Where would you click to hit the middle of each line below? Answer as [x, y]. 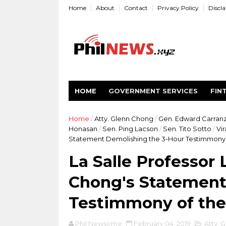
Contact [136, 8]
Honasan [83, 129]
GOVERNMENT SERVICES [153, 91]
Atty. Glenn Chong [124, 119]
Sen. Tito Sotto [187, 129]
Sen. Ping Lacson [130, 129]
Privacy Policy [178, 8]
